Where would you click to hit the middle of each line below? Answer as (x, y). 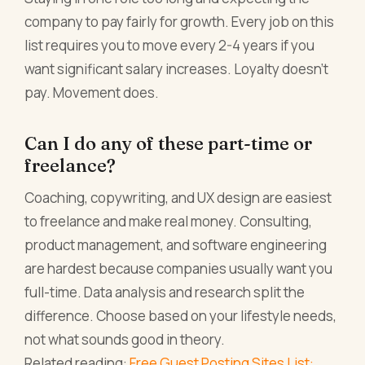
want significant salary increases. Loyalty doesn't (177, 69)
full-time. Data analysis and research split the (165, 292)
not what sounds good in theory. (125, 340)
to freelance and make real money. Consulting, (169, 222)
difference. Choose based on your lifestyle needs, (181, 316)
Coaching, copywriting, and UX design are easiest (178, 198)
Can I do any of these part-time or (169, 144)
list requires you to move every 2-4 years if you (170, 46)
